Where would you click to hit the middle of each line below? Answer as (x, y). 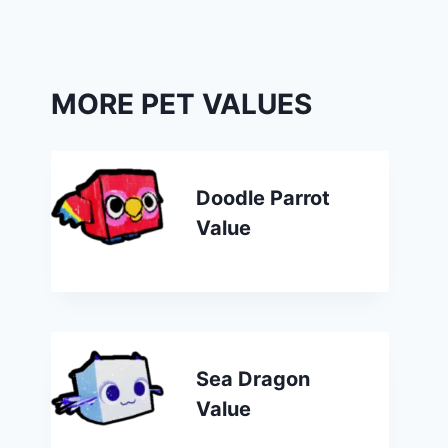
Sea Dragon (252, 378)
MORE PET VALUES (181, 104)
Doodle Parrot (262, 197)
